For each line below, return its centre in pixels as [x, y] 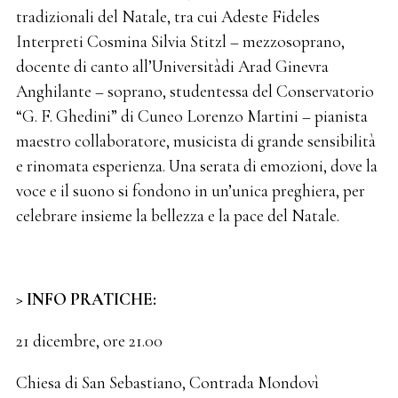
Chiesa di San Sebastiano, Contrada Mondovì [167, 383]
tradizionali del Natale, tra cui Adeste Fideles [167, 16]
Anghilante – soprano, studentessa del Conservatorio [195, 91]
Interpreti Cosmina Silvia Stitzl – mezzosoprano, [180, 41]
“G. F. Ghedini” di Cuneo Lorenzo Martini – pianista [191, 116]
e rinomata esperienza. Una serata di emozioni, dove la [196, 166]
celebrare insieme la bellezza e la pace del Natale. [179, 215]
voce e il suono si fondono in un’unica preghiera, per [190, 191]
